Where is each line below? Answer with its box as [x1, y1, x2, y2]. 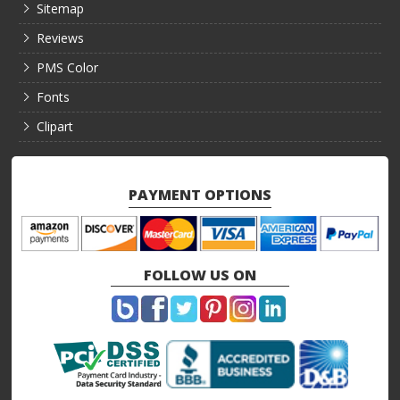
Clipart [37, 117, 74, 135]
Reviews [37, 29, 85, 46]
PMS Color [37, 58, 99, 76]
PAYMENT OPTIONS [128, 184, 271, 204]
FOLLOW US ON [143, 264, 256, 285]
